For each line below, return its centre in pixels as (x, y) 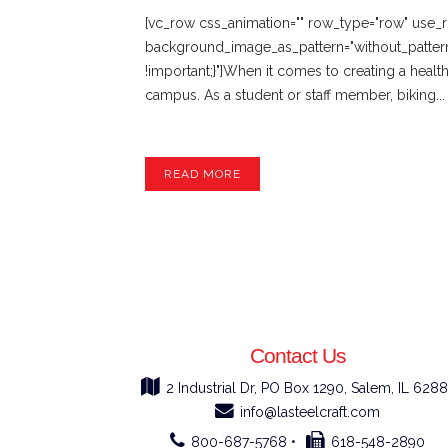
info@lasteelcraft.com (310, 411)
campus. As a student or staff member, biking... (295, 94)
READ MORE (202, 173)
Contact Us (297, 355)
